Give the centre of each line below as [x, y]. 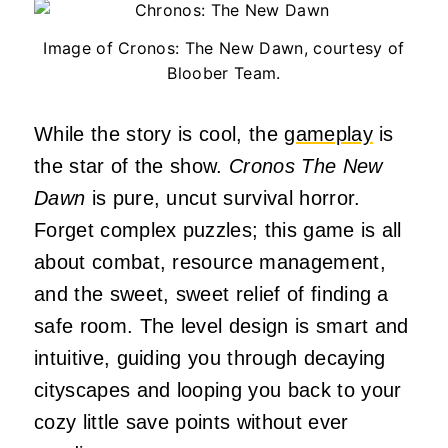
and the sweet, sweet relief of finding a [211, 294]
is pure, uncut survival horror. [223, 198]
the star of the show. [132, 166]
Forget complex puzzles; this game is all [218, 230]
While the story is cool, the [159, 134]
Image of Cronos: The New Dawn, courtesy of [224, 48]
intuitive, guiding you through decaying [210, 358]
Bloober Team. [224, 73]
